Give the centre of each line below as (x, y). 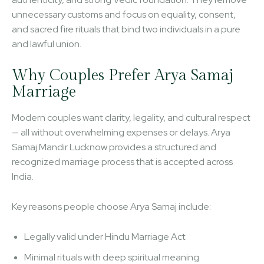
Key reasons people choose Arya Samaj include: (111, 206)
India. (23, 176)
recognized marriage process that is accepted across (122, 161)
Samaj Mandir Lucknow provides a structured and (114, 147)
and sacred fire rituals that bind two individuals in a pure (126, 29)
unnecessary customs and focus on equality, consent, (124, 14)
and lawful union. (47, 44)
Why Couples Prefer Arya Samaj (123, 75)
